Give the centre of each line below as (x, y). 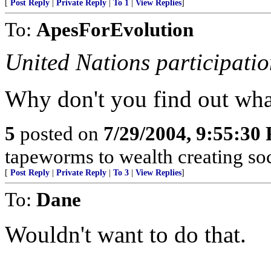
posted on (59, 133)
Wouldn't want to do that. (126, 234)
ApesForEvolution (115, 29)
